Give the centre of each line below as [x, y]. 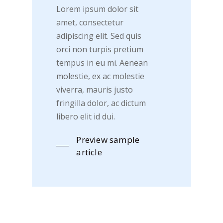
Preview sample [108, 140]
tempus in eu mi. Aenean [102, 63]
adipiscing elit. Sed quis [99, 36]
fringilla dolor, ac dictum [101, 103]
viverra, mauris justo [95, 90]
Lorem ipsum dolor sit [98, 9]
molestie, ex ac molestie [101, 76]
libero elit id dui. [86, 117]
